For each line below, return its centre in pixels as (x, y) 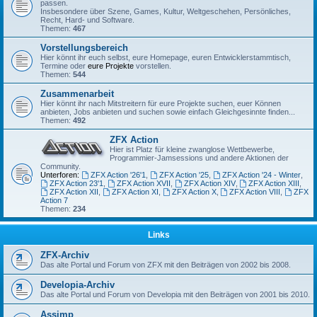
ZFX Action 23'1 (76, 184)
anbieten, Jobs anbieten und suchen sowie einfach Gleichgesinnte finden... (168, 112)
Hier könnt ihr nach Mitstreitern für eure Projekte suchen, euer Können (161, 104)
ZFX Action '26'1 (118, 175)
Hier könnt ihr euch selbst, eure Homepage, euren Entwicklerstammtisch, (166, 58)
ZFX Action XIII (274, 184)
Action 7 (54, 201)
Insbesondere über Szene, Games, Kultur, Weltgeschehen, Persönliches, (166, 12)
